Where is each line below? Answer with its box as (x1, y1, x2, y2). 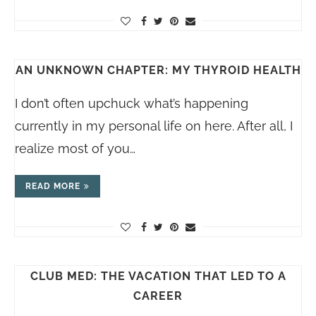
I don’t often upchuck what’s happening (15, 96, 248, 111)
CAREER (133, 289, 183, 303)
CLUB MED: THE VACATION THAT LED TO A (30, 269, 286, 284)
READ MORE (25, 181, 80, 192)
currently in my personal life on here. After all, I (15, 119, 293, 134)
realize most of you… (15, 141, 135, 157)
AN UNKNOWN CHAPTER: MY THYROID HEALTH (15, 63, 301, 78)
